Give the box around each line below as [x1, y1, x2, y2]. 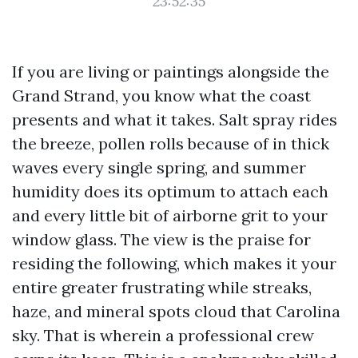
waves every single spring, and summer [12, 157, 306, 177]
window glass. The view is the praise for [12, 229, 311, 249]
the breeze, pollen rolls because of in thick [12, 133, 329, 153]
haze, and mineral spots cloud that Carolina [12, 301, 340, 321]
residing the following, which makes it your [12, 253, 336, 273]
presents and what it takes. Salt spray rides [12, 109, 337, 129]
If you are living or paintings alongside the [12, 62, 329, 82]
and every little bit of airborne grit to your [12, 205, 328, 225]
